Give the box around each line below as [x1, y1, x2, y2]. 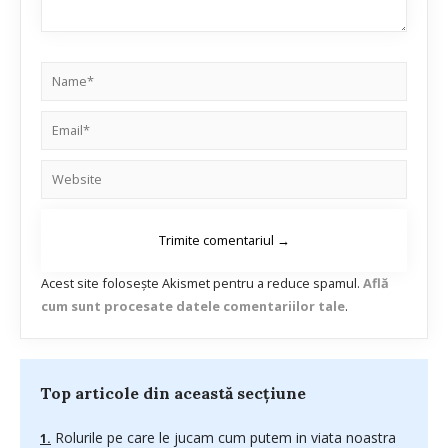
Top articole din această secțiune [40, 382, 306, 403]
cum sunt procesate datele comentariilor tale [41, 296, 345, 315]
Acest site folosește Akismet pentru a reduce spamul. [41, 273, 363, 292]
